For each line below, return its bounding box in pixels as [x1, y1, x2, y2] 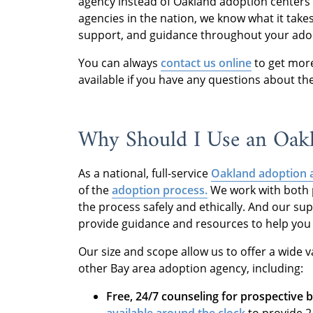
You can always [78, 54, 161, 71]
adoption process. [112, 182, 208, 198]
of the [78, 182, 112, 198]
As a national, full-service [78, 165, 211, 181]
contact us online [161, 54, 252, 71]
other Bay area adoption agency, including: [78, 260, 303, 276]
